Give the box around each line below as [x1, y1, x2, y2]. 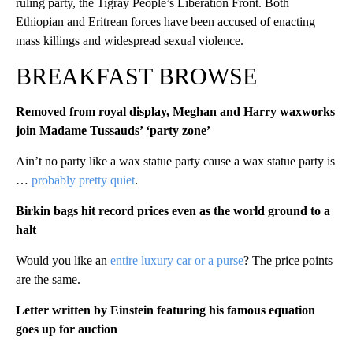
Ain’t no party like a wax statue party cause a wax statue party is [16, 154, 335, 168]
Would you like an [16, 253, 110, 267]
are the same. [16, 272, 80, 286]
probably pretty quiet [32, 173, 135, 187]
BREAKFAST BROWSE [16, 62, 257, 89]
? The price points [243, 253, 333, 267]
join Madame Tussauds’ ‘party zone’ [16, 123, 210, 137]
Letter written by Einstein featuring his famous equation [16, 303, 315, 317]
